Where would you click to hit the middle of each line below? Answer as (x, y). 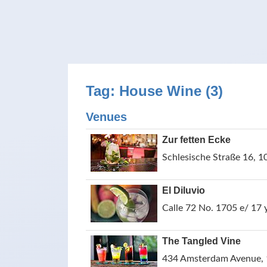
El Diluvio (184, 190)
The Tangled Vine (201, 241)
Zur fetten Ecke (196, 140)
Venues (106, 117)
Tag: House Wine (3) (154, 91)
